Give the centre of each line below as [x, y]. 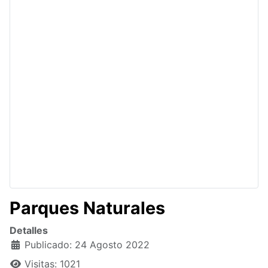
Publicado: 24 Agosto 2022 [87, 245]
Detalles [29, 231]
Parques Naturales [87, 208]
